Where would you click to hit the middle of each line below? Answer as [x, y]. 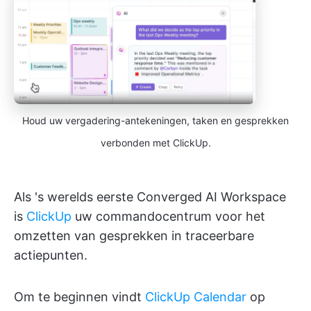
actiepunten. [51, 255]
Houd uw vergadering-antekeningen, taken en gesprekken [155, 121]
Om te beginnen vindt [79, 297]
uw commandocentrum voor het [168, 217]
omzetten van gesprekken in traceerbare [134, 236]
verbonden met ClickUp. [155, 143]
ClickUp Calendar [196, 297]
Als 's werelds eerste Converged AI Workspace [150, 197]
